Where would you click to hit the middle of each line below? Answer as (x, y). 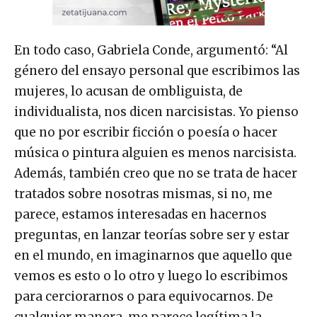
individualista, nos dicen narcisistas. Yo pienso (156, 112)
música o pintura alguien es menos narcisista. (157, 153)
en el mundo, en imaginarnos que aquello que (153, 256)
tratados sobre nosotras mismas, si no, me (143, 194)
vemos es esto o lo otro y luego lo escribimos (151, 276)
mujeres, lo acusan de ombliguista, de (128, 92)
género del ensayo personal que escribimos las (157, 71)
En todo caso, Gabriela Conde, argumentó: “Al (151, 51)
